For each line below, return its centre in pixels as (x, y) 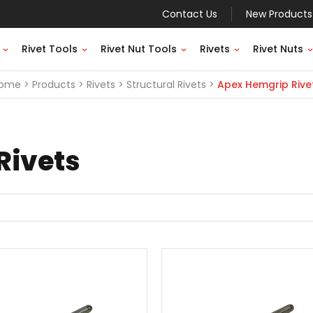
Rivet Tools (50, 49)
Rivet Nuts (278, 49)
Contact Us (190, 14)
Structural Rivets (166, 85)
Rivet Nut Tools (139, 49)
